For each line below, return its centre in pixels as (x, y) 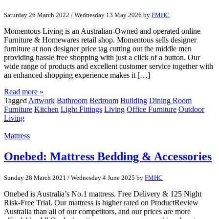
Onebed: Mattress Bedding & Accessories (108, 157)
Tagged (16, 101)
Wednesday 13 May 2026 (108, 15)
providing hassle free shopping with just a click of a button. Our (102, 58)
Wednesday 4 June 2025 (103, 178)
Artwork (42, 101)
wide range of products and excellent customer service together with (109, 66)
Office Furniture (152, 109)
